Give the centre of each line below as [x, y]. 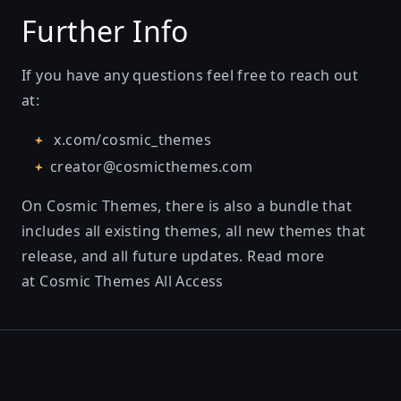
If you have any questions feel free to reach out [190, 75]
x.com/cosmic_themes [133, 140]
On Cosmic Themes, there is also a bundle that [187, 206]
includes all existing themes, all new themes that [194, 231]
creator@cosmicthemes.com [152, 166]
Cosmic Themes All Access [132, 281]
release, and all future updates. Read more [173, 256]
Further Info [105, 31]
